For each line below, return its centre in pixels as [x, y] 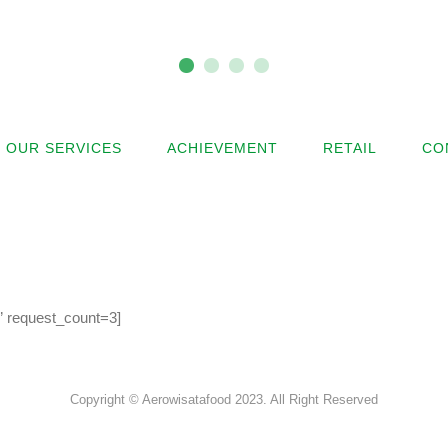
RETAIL [350, 148]
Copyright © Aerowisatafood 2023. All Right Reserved [224, 400]
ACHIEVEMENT [222, 148]
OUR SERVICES [64, 148]
